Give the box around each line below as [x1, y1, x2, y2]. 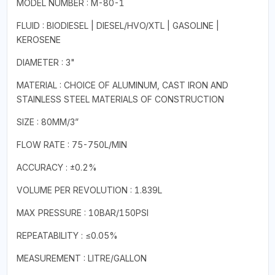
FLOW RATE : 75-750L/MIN [16, 139, 127, 150]
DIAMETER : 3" [16, 56, 75, 68]
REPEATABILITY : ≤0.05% [16, 230, 118, 241]
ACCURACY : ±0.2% [16, 161, 97, 172]
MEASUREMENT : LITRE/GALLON [16, 252, 147, 263]
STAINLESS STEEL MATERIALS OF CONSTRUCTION [16, 93, 224, 104]
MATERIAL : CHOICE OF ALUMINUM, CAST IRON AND [16, 79, 228, 90]
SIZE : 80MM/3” [16, 116, 79, 127]
